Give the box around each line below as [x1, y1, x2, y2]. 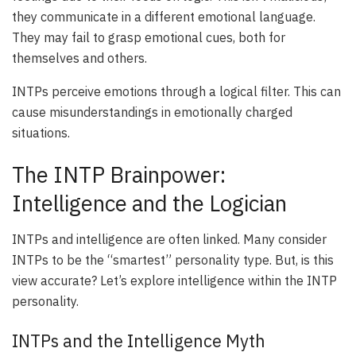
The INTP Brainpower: [12, 161, 226, 189]
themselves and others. [12, 49, 147, 66]
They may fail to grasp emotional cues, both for [12, 29, 285, 45]
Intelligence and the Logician [12, 189, 287, 218]
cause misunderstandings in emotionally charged [12, 103, 292, 120]
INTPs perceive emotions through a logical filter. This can [12, 83, 341, 99]
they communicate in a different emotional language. [12, 8, 315, 25]
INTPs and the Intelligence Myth [12, 329, 265, 352]
